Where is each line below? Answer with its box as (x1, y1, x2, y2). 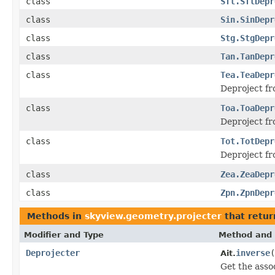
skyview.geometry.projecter (85, 211, 222, 221)
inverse (236, 247, 270, 258)
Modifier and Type (24, 230, 104, 239)
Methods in (27, 211, 85, 221)
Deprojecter (26, 247, 80, 258)
